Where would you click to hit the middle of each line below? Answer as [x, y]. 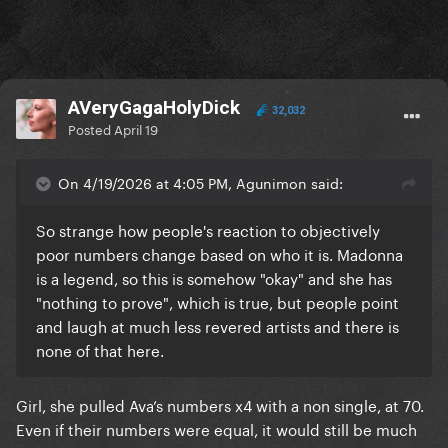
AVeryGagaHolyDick [154, 108]
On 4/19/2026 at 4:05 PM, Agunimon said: [200, 182]
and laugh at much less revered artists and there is [217, 325]
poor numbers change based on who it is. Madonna [219, 253]
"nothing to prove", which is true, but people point [217, 301]
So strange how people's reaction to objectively [208, 229]
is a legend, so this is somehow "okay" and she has [214, 277]
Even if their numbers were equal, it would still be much [216, 428]
